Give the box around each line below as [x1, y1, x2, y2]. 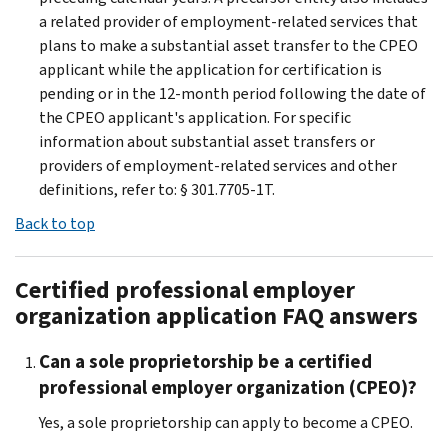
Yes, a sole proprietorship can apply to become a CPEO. [39, 411, 413, 433]
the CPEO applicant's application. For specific [39, 106, 351, 128]
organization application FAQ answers [15, 299, 418, 332]
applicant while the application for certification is [39, 58, 382, 80]
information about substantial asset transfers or [39, 130, 375, 152]
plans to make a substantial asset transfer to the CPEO [39, 34, 418, 56]
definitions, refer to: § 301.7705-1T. [39, 178, 275, 200]
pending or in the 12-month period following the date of [39, 82, 426, 104]
